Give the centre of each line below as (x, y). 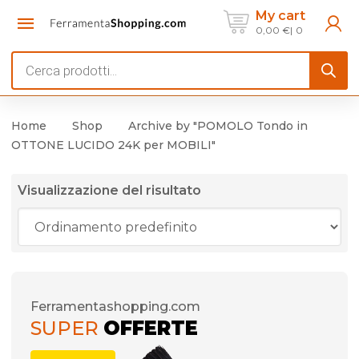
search (32, 83)
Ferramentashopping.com (115, 307)
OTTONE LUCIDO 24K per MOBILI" (113, 145)
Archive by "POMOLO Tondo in (218, 126)
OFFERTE (151, 328)
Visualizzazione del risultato (109, 190)
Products (40, 61)
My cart (280, 15)
